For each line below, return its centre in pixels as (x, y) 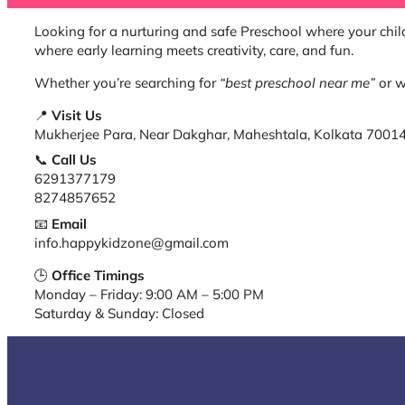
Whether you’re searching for (127, 83)
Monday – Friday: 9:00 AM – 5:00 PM (149, 295)
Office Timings (98, 276)
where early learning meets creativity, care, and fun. (194, 51)
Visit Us (77, 116)
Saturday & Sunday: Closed (119, 314)
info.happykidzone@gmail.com (132, 243)
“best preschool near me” (297, 83)
